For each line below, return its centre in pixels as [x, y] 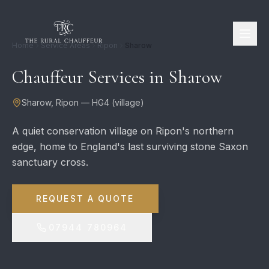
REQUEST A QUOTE [85, 198]
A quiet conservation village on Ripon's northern [123, 131]
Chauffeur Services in [90, 77]
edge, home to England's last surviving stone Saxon [130, 147]
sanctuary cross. [50, 162]
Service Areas [65, 45]
